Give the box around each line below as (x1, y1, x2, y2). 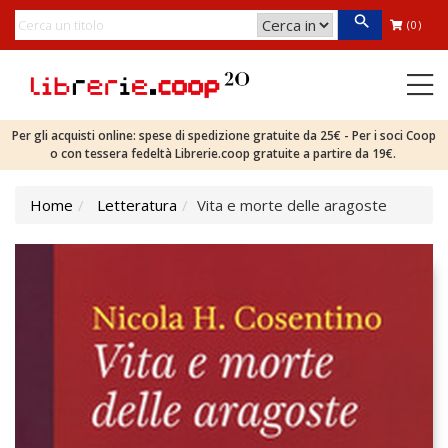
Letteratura (97, 195, 177, 215)
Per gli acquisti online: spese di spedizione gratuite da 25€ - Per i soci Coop (12, 127, 436, 144)
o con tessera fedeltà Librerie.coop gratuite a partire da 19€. (49, 145, 399, 162)
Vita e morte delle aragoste (197, 195, 387, 215)
